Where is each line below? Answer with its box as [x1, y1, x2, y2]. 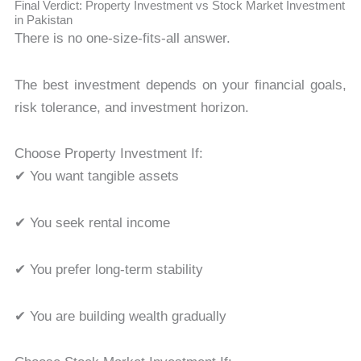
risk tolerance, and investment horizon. [14, 99, 249, 115]
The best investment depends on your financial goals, [14, 77, 347, 93]
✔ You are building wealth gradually [14, 308, 226, 324]
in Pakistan [14, 13, 73, 27]
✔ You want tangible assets [14, 168, 179, 185]
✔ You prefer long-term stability [14, 261, 203, 277]
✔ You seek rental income [14, 215, 170, 231]
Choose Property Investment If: [14, 146, 203, 162]
